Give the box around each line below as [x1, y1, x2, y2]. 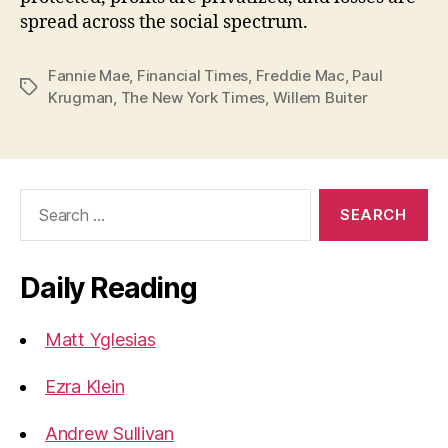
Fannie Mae [48, 66, 130, 86]
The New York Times [120, 88, 266, 108]
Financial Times [136, 66, 249, 86]
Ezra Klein [45, 376, 125, 398]
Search [11, 188, 67, 210]
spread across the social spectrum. [20, 11, 308, 35]
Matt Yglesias [45, 329, 156, 351]
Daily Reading [20, 271, 197, 306]
